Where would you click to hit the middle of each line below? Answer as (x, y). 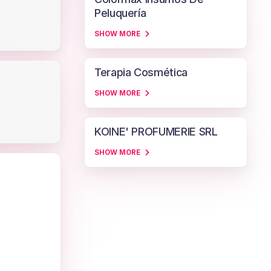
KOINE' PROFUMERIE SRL (156, 132)
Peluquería (120, 13)
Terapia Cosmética (141, 72)
